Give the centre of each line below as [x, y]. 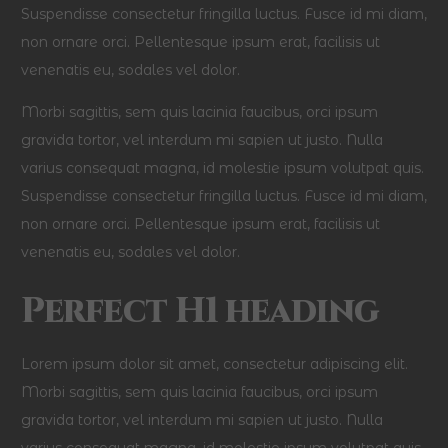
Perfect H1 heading [200, 311]
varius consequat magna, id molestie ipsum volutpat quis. [222, 168]
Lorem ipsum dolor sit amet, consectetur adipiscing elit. [214, 364]
